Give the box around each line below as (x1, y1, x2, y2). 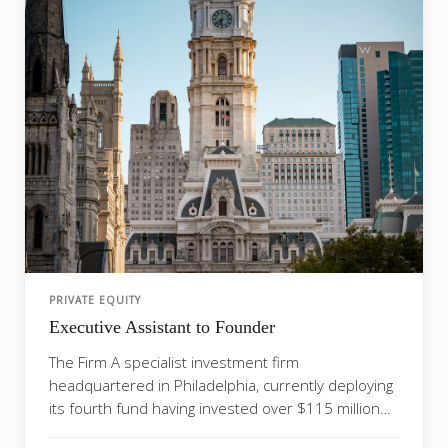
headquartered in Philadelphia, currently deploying (49, 375, 393, 396)
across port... (49, 421, 140, 442)
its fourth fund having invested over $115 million (49, 398, 380, 419)
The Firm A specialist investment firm (49, 352, 299, 373)
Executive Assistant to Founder (49, 317, 275, 338)
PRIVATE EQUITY (49, 293, 141, 308)
